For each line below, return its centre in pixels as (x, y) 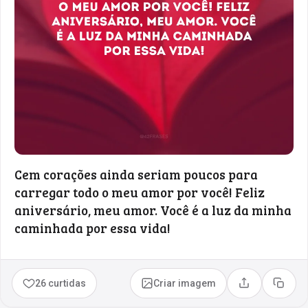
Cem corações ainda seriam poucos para (136, 174)
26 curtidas (61, 283)
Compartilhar (273, 288)
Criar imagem (185, 283)
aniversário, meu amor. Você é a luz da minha (153, 210)
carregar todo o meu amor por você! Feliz (140, 192)
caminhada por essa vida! (92, 228)
